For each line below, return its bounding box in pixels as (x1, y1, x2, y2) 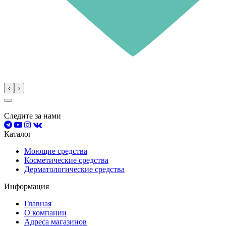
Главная (24, 199, 51, 208)
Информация (4, 182, 49, 191)
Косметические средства (24, 155, 108, 164)
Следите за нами (4, 111, 61, 120)
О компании (24, 208, 67, 217)
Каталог (4, 129, 32, 138)
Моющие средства (24, 146, 87, 155)
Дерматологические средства (24, 164, 125, 174)
